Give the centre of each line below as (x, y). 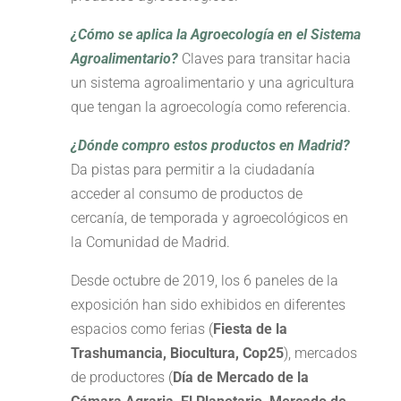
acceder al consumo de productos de (186, 194)
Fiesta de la (250, 329)
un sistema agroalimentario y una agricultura (212, 83)
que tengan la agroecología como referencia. (210, 107)
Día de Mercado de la (240, 378)
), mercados (320, 354)
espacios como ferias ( (141, 329)
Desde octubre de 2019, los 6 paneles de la (204, 281)
